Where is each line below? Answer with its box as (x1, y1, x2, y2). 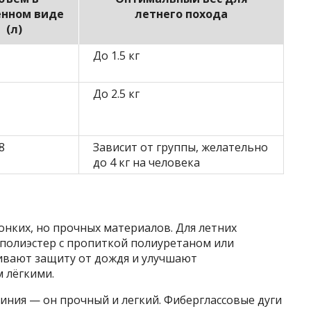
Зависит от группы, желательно (93, 140, 268, 155)
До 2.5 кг (93, 86, 140, 102)
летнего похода (135, 6, 228, 22)
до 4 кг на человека (93, 155, 200, 171)
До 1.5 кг (93, 48, 140, 64)
